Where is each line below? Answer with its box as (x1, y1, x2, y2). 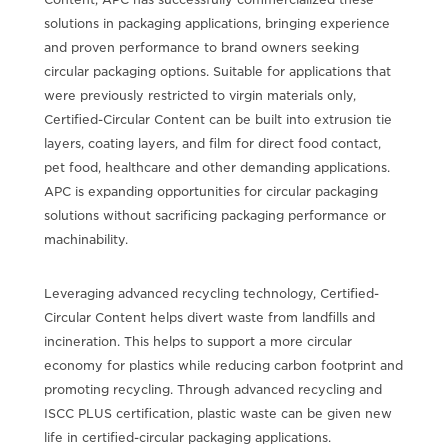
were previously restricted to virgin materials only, (43, 87, 356, 103)
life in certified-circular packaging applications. (43, 429, 331, 445)
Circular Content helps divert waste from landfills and (43, 309, 375, 325)
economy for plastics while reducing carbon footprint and (43, 357, 403, 373)
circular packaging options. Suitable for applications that (43, 63, 391, 79)
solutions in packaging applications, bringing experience (43, 15, 390, 31)
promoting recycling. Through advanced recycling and (43, 381, 382, 397)
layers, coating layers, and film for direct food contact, (43, 135, 381, 151)
